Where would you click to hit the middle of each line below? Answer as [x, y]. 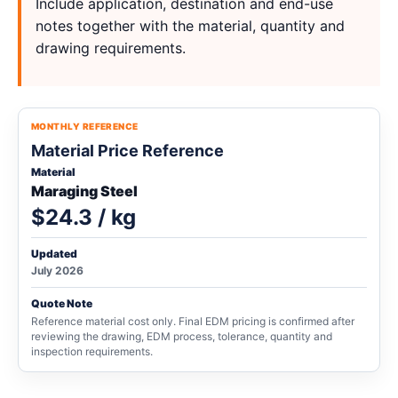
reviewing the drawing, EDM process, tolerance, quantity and [182, 336]
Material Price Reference [127, 151]
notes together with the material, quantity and [190, 26]
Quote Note [62, 303]
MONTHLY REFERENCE [85, 126]
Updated [54, 254]
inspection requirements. [92, 351]
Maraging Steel [84, 191]
